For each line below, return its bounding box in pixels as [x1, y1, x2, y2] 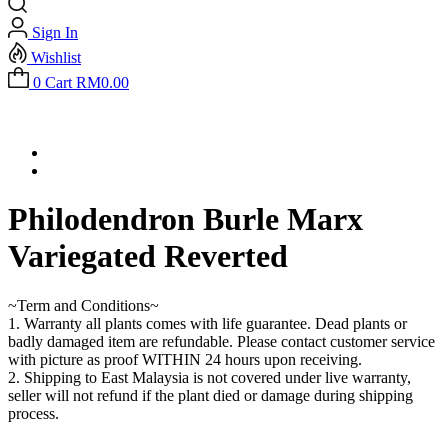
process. [8, 404, 59, 422]
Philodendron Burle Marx [8, 201, 363, 238]
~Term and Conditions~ [8, 296, 159, 314]
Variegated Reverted [8, 238, 288, 275]
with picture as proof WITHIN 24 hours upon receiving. [8, 350, 362, 368]
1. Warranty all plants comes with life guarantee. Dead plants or [8, 314, 407, 332]
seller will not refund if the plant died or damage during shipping [8, 386, 413, 404]
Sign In [32, 24, 78, 41]
